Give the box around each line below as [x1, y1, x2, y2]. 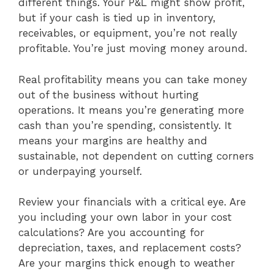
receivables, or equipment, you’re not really [18, 27, 237, 40]
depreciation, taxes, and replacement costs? [18, 242, 241, 254]
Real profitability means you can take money [18, 73, 247, 86]
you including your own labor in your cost [18, 211, 232, 224]
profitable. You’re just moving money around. [18, 42, 247, 55]
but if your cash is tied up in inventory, [18, 12, 215, 24]
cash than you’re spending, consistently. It [18, 119, 232, 131]
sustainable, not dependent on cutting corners [18, 149, 254, 162]
